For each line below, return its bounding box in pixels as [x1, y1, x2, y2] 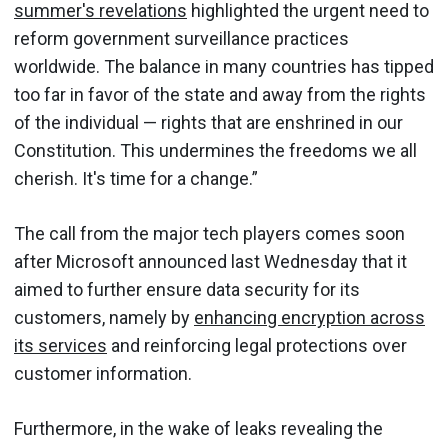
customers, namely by [14, 306, 194, 328]
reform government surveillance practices [14, 27, 349, 49]
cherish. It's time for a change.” [14, 167, 258, 189]
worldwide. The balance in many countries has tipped [14, 55, 434, 77]
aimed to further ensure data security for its [14, 278, 360, 300]
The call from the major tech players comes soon [14, 222, 405, 244]
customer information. [14, 362, 192, 384]
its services [14, 334, 107, 356]
